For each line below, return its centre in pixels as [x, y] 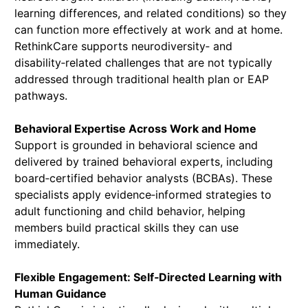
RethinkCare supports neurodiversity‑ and [123, 46]
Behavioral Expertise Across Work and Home [135, 129]
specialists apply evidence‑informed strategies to [143, 195]
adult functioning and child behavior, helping [130, 211]
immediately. [47, 244]
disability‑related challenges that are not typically [143, 63]
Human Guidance [60, 294]
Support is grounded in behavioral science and [136, 145]
